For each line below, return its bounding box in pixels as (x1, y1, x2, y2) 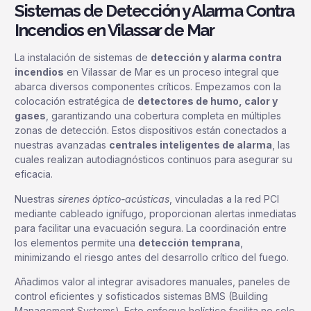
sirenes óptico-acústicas (58, 192, 169, 205)
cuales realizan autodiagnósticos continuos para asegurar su (15, 153, 292, 166)
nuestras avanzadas (15, 139, 109, 151)
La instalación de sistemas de (15, 51, 151, 64)
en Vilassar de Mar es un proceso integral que (64, 66, 279, 78)
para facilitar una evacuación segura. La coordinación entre (15, 221, 287, 234)
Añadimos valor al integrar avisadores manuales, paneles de (15, 276, 290, 288)
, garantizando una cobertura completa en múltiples (46, 110, 281, 122)
